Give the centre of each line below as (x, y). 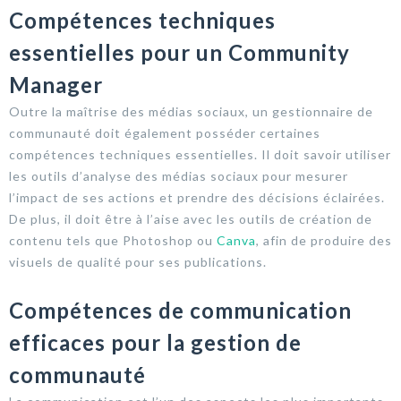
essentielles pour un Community (179, 52)
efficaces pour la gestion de (155, 342)
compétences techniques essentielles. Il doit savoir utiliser (200, 154)
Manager (56, 84)
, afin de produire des (324, 240)
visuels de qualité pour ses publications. (138, 261)
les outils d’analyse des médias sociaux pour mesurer (179, 175)
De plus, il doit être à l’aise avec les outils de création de (191, 218)
